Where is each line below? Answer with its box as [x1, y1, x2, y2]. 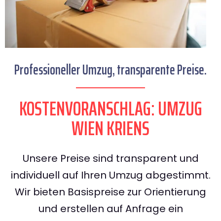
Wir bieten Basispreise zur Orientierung [15, 185, 206, 199]
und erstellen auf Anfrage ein [38, 202, 183, 216]
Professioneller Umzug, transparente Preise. [14, 59, 207, 81]
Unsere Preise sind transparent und [22, 151, 199, 166]
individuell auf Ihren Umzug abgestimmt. [10, 168, 211, 183]
